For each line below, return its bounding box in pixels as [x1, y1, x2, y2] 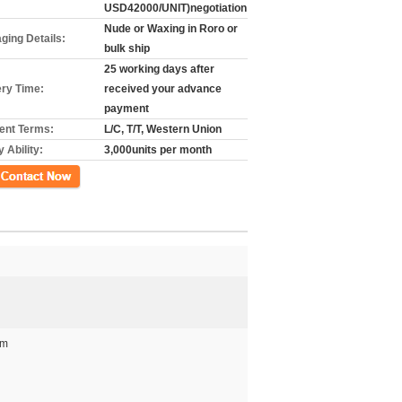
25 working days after [104, 63, 214, 75]
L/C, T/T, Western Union [104, 123, 222, 135]
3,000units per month [104, 144, 212, 156]
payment [104, 102, 149, 115]
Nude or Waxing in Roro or [104, 22, 238, 35]
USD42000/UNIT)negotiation [104, 2, 247, 14]
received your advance [104, 83, 222, 95]
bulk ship [104, 42, 150, 55]
